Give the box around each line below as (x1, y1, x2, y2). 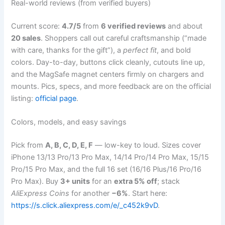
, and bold (157, 46, 191, 55)
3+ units (60, 177, 90, 186)
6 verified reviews (101, 22, 166, 31)
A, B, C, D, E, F (45, 141, 93, 150)
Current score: (11, 22, 62, 31)
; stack (157, 177, 180, 186)
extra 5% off (114, 177, 158, 186)
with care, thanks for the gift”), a (11, 46, 124, 55)
